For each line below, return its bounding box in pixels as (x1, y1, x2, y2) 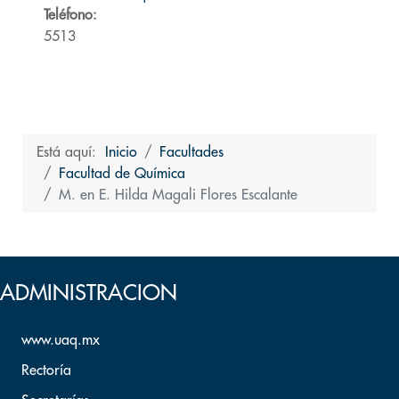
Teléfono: (44, 8, 97, 22)
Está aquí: (37, 145, 105, 159)
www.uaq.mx (21, 333, 100, 347)
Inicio (105, 145, 137, 159)
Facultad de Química (59, 167, 185, 181)
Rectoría (21, 363, 71, 378)
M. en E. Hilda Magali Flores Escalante (59, 188, 297, 202)
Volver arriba (161, 261, 247, 275)
